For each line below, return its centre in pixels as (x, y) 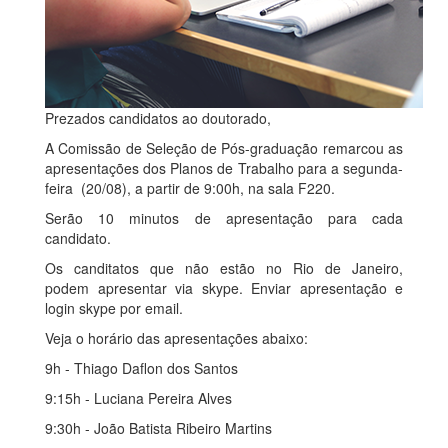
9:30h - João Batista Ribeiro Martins (158, 427)
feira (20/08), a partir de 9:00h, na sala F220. (192, 187)
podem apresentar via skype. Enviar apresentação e (224, 287)
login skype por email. (114, 307)
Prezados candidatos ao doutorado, (158, 117)
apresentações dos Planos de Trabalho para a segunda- (224, 167)
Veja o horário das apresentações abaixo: (176, 337)
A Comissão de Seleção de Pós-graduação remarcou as (224, 147)
